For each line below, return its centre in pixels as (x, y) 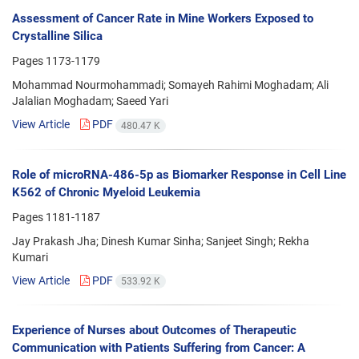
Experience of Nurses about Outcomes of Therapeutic (154, 330)
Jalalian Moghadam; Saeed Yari (90, 101)
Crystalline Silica (57, 36)
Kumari (30, 257)
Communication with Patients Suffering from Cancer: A (159, 347)
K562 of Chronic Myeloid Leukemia (106, 192)
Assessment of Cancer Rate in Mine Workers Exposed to (163, 19)
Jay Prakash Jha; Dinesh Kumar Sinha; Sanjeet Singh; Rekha (161, 241)
